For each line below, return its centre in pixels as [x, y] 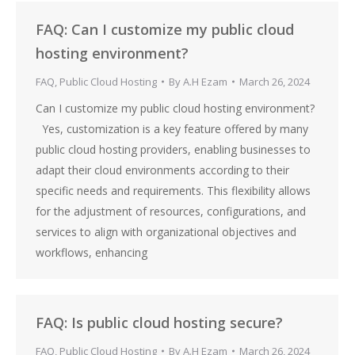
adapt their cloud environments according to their [162, 170]
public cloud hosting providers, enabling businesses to [173, 149]
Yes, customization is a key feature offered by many [172, 129]
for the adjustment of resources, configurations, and [171, 211]
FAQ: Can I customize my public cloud [165, 29]
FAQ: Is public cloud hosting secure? [159, 323]
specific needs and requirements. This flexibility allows [173, 191]
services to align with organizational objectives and [166, 232]
